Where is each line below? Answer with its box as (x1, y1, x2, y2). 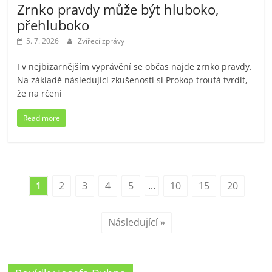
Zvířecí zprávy (78, 35, 125, 46)
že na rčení (17, 87, 63, 99)
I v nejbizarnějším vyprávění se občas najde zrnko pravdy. (17, 60, 253, 72)
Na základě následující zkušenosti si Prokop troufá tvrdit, (17, 73, 248, 86)
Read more (23, 112, 61, 123)
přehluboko (17, 15, 90, 34)
